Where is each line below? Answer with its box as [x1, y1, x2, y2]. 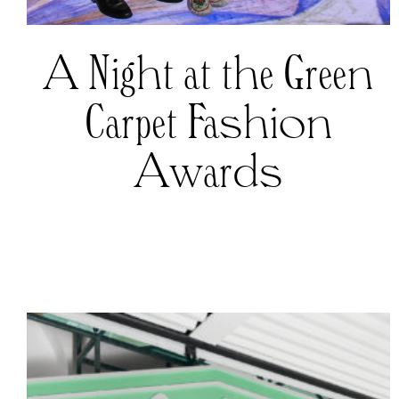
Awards [134, 150, 283, 197]
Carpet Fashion [84, 101, 332, 148]
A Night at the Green [43, 52, 374, 99]
